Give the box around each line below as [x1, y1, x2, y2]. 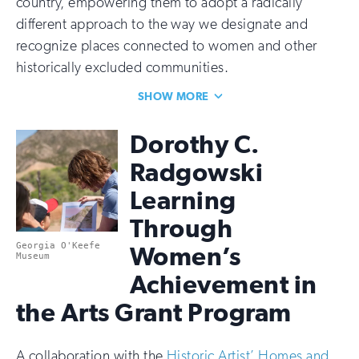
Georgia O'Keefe [16, 240, 100, 251]
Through [130, 212, 233, 243]
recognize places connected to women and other [16, 36, 317, 54]
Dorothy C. [130, 128, 260, 159]
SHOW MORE [137, 89, 212, 103]
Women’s [130, 240, 241, 271]
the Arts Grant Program [16, 296, 292, 327]
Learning [130, 184, 236, 215]
